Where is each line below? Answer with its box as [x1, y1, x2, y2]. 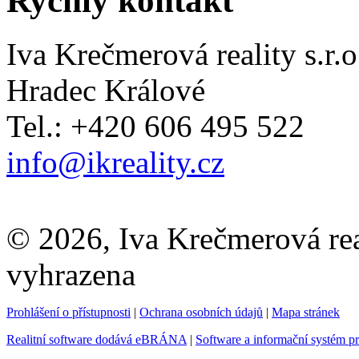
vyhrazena [6, 257, 135, 292]
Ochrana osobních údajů [139, 305, 263, 320]
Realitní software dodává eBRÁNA [6, 333, 187, 347]
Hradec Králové [6, 73, 205, 108]
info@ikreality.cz [6, 145, 224, 180]
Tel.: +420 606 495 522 [6, 109, 305, 144]
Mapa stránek [272, 305, 340, 320]
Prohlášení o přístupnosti [6, 305, 131, 320]
